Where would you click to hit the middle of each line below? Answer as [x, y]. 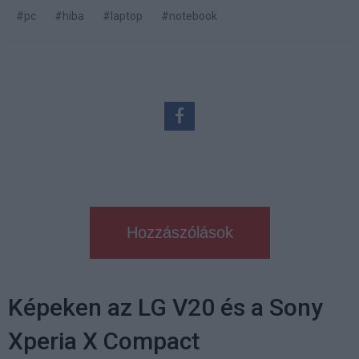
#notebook [189, 16]
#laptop [123, 16]
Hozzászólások [179, 232]
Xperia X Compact [104, 341]
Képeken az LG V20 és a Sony [165, 307]
